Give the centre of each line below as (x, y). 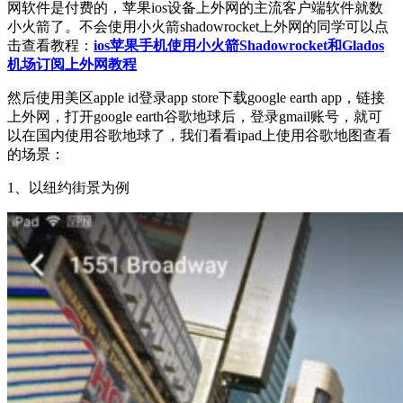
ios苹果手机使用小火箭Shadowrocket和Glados (239, 45)
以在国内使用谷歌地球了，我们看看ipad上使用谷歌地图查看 (199, 135)
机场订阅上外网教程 (72, 64)
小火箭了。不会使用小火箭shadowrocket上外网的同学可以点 (198, 26)
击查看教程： (50, 45)
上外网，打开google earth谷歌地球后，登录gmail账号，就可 (195, 116)
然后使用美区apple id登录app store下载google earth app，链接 (196, 97)
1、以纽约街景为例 (68, 187)
